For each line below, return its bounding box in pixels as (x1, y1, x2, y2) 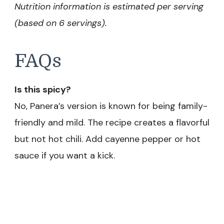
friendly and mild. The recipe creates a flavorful (14, 116, 209, 129)
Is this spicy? (14, 83, 71, 96)
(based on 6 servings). (14, 16, 107, 29)
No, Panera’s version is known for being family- (14, 100, 207, 112)
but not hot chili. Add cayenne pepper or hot (14, 133, 200, 145)
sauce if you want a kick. (14, 149, 115, 162)
